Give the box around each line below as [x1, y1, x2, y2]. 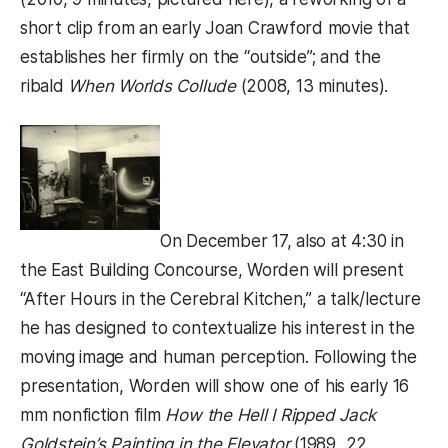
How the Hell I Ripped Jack [165, 405, 376, 425]
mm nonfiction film [20, 405, 166, 425]
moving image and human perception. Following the [20, 347, 417, 367]
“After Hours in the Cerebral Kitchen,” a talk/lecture [20, 289, 421, 309]
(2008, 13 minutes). [235, 76, 389, 97]
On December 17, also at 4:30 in [160, 231, 404, 251]
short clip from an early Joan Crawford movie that [20, 18, 410, 39]
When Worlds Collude [68, 76, 236, 97]
